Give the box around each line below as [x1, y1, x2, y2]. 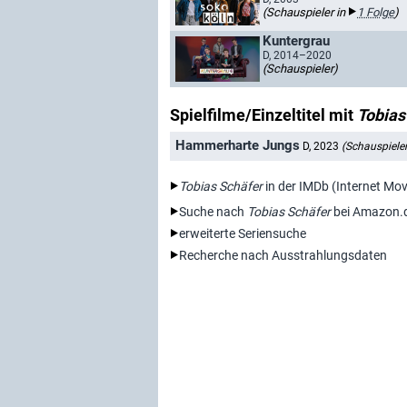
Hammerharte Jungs [175, 137, 300, 154]
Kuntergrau [263, 33, 330, 49]
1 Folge [357, 5, 394, 19]
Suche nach [179, 203, 247, 219]
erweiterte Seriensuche [179, 225, 306, 241]
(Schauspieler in [263, 5, 348, 19]
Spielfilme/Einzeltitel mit [170, 105, 357, 124]
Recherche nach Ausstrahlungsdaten [179, 247, 387, 263]
